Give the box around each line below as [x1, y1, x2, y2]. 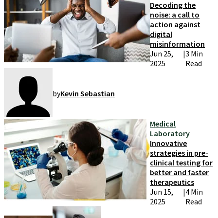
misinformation [150, 39, 205, 49]
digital [150, 29, 172, 39]
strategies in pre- [150, 148, 208, 158]
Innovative [150, 138, 187, 148]
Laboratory [150, 128, 190, 139]
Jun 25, [150, 49, 173, 59]
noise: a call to [150, 10, 200, 20]
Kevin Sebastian [60, 89, 115, 99]
